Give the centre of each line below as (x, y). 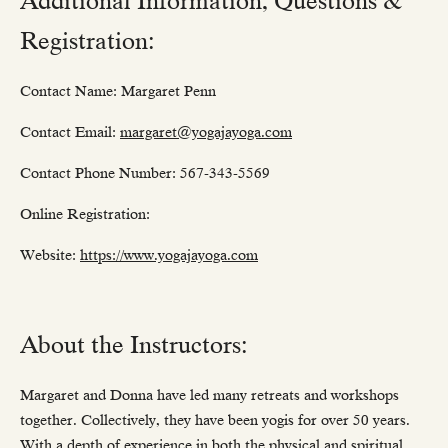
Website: (50, 255)
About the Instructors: (134, 345)
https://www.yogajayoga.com (169, 255)
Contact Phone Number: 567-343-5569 (145, 173)
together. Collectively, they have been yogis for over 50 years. (215, 420)
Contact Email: (70, 132)
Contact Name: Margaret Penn (118, 91)
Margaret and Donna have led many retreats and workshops (209, 395)
